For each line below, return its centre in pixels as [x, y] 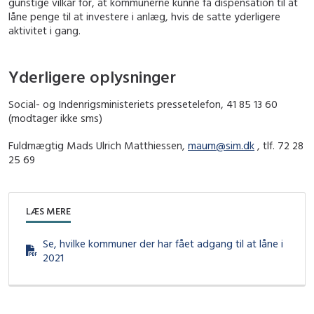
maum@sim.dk [221, 146]
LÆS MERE [48, 211]
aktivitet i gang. [45, 31]
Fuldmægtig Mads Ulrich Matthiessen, [98, 146]
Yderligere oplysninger [92, 76]
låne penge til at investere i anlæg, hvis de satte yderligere [144, 17]
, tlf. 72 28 [279, 146]
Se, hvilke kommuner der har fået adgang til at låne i [163, 243]
